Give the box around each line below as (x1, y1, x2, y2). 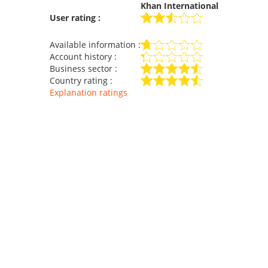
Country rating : (50, 75, 112, 86)
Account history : (50, 51, 117, 62)
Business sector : (50, 63, 117, 74)
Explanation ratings (50, 87, 127, 98)
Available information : (50, 39, 141, 50)
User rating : (50, 12, 100, 23)
